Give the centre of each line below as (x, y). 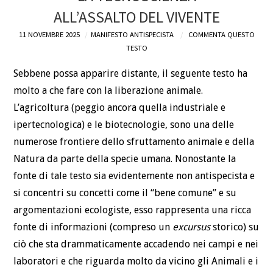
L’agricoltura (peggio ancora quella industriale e (120, 108)
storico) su (235, 227)
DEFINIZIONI (58, 23)
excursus (192, 227)
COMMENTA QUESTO (221, 34)
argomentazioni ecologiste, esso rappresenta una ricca (133, 210)
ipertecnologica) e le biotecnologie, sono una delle (124, 125)
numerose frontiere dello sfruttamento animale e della (134, 142)
